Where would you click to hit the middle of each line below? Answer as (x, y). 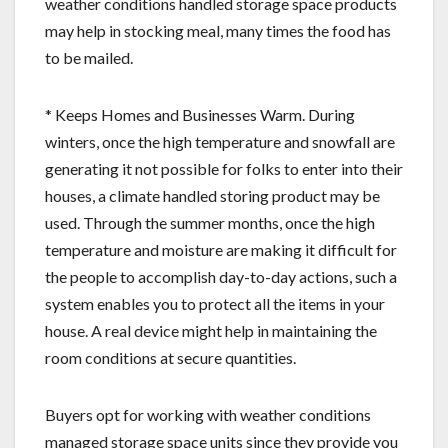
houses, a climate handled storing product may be (212, 195)
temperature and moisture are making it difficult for (221, 249)
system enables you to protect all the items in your (215, 303)
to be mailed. (89, 57)
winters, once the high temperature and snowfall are (220, 141)
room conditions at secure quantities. (170, 357)
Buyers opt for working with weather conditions (208, 414)
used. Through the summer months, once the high (210, 222)
